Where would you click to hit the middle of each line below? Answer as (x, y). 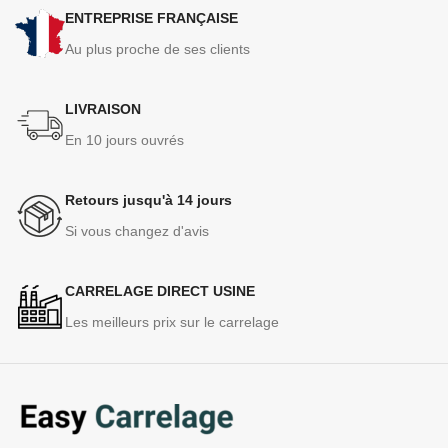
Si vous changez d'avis (137, 231)
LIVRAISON (103, 109)
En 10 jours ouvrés (124, 140)
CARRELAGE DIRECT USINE (160, 291)
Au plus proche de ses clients (157, 49)
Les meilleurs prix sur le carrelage (172, 322)
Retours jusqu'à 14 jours (148, 200)
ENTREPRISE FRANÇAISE (151, 18)
